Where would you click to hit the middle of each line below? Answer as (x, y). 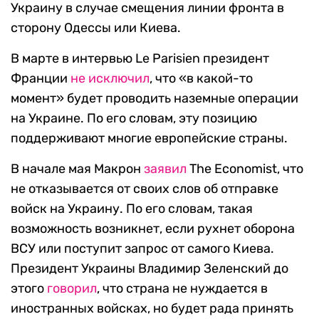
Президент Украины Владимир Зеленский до (150, 269)
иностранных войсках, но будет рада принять (152, 309)
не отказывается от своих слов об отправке (145, 189)
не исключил (110, 79)
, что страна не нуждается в (182, 289)
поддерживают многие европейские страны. (149, 138)
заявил (165, 169)
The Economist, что (245, 169)
